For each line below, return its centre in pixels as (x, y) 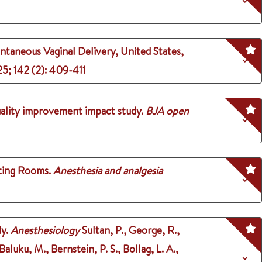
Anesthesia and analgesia (108, 170)
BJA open (167, 111)
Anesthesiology (45, 230)
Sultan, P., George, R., (131, 230)
